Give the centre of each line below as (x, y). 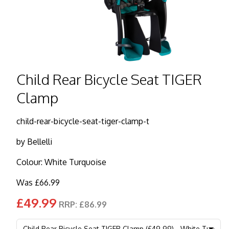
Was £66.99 (38, 182)
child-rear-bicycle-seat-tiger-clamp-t (83, 121)
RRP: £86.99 (83, 204)
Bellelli (40, 141)
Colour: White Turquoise (61, 162)
